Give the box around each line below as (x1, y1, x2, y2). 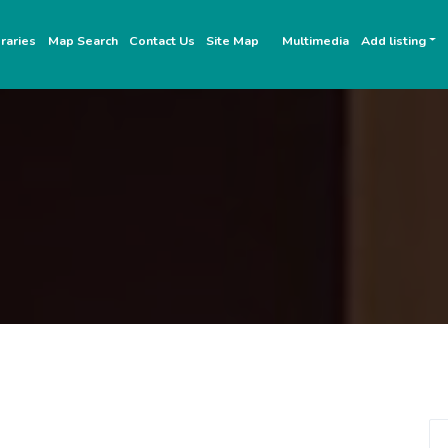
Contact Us (128, 31, 195, 49)
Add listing (360, 31, 426, 49)
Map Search (47, 31, 118, 49)
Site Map (206, 31, 260, 49)
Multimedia (282, 31, 350, 49)
